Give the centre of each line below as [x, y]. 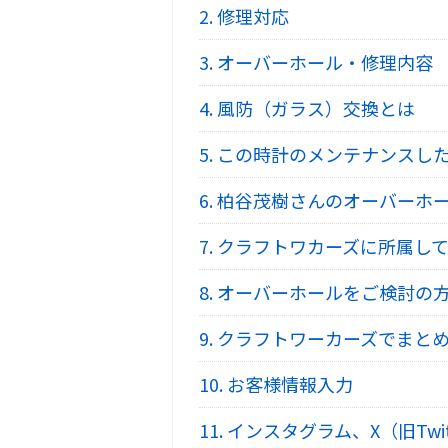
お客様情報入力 [288, 383]
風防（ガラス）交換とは [314, 107]
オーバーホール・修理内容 [323, 61]
